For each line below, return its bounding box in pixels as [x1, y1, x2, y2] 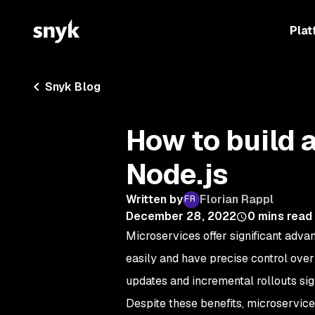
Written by [125, 192, 184, 207]
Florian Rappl [200, 192, 274, 207]
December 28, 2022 [125, 209, 237, 224]
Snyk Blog [45, 79, 101, 94]
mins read [258, 209, 313, 224]
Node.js [125, 156, 229, 193]
